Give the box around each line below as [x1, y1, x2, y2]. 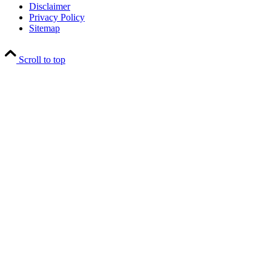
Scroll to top [19, 54, 65, 65]
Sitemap [29, 23, 60, 33]
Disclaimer [29, 1, 70, 11]
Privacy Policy [29, 12, 85, 22]
